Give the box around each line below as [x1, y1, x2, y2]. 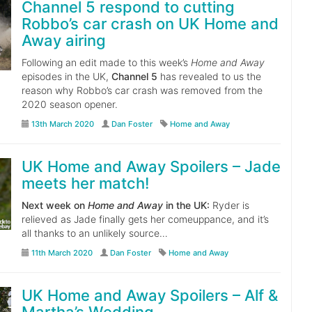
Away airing [21, 31, 106, 49]
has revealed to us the [157, 70, 261, 82]
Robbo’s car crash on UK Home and [21, 15, 279, 33]
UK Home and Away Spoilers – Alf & [21, 286, 278, 304]
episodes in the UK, [21, 70, 111, 82]
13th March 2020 [31, 119, 94, 129]
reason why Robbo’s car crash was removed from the [21, 84, 263, 96]
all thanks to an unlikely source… [21, 227, 168, 239]
